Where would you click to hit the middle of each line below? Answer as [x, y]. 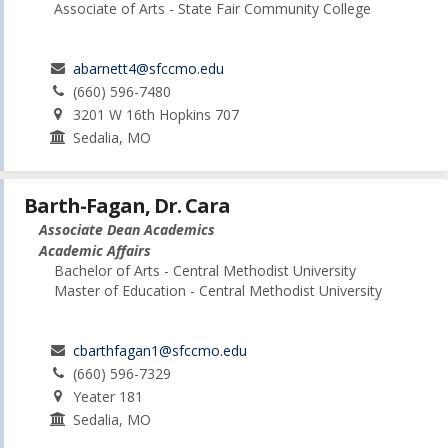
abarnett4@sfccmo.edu [149, 68]
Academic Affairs [95, 251]
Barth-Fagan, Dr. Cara [127, 206]
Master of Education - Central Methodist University [218, 291]
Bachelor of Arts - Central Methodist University [205, 271]
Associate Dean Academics [127, 230]
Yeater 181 [108, 397]
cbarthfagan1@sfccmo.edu [160, 351]
